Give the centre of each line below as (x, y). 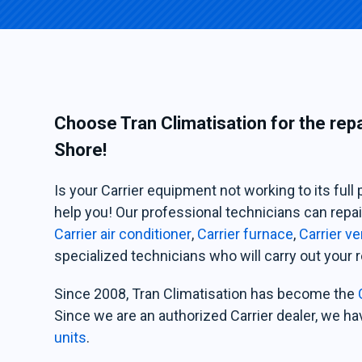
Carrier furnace (246, 234)
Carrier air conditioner (123, 234)
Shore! (81, 150)
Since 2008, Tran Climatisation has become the (206, 294)
